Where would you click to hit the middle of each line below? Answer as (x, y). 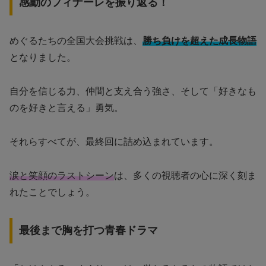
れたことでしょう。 (52, 192)
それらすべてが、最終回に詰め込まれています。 (114, 141)
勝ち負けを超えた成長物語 (199, 41)
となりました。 (43, 58)
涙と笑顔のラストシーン (62, 175)
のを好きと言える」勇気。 (66, 108)
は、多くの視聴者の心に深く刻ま (185, 175)
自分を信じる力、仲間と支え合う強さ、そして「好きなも (133, 91)
